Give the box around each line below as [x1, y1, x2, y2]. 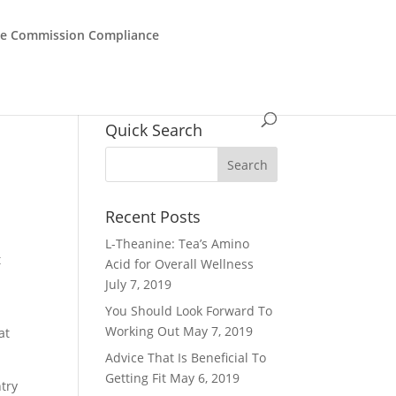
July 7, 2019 [105, 276, 172, 293]
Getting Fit [105, 369, 167, 386]
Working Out [105, 323, 180, 339]
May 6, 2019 [170, 369, 240, 386]
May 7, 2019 [183, 323, 254, 339]
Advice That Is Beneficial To [105, 349, 267, 366]
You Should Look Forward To [105, 302, 273, 319]
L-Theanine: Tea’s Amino [105, 235, 250, 252]
